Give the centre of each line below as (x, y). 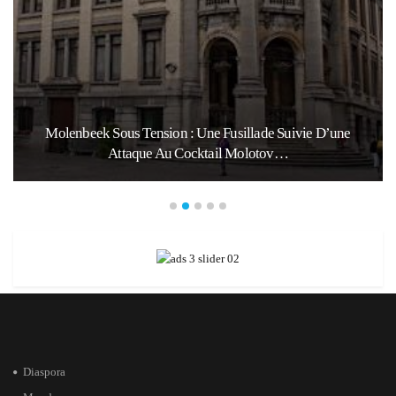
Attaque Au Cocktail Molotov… (198, 154)
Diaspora (44, 372)
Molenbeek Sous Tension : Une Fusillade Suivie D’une (198, 133)
